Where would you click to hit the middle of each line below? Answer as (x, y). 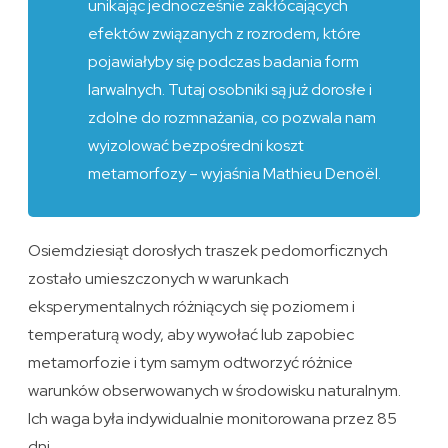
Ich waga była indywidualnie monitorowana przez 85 (213, 419)
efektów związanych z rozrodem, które (225, 34)
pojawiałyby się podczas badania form (224, 62)
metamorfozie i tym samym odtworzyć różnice (191, 363)
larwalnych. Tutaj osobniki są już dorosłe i (230, 90)
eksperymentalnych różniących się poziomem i (192, 307)
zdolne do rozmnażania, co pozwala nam (232, 118)
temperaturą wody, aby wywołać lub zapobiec (191, 335)
